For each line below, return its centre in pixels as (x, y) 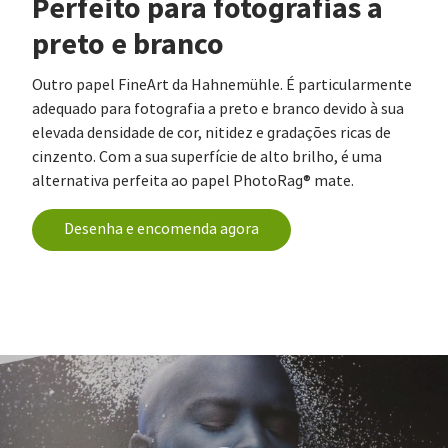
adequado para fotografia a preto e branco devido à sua (218, 109)
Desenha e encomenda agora (161, 229)
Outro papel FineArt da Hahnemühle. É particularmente (222, 85)
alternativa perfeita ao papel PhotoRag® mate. (193, 181)
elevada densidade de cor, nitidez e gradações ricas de (211, 133)
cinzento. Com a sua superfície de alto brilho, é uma (207, 157)
